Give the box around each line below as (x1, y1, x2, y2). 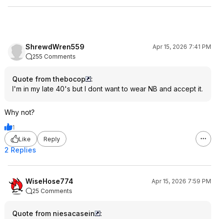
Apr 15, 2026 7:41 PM (153, 43, 211, 50)
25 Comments (32, 187, 72, 195)
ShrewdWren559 (25, 43, 85, 51)
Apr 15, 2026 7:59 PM (152, 177, 211, 185)
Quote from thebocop (12, 75, 86, 83)
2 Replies (4, 146, 36, 154)
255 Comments (32, 53, 76, 60)
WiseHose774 (25, 177, 73, 185)
